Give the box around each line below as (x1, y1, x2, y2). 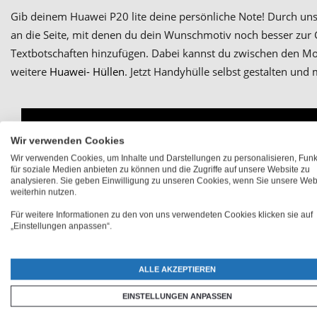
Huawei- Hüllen (50, 64, 125, 79)
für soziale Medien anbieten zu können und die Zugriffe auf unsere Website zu (11, 164, 310, 175)
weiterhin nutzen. (11, 187, 76, 197)
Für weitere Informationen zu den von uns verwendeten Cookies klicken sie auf (11, 209, 313, 220)
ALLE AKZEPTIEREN (138, 265, 216, 274)
